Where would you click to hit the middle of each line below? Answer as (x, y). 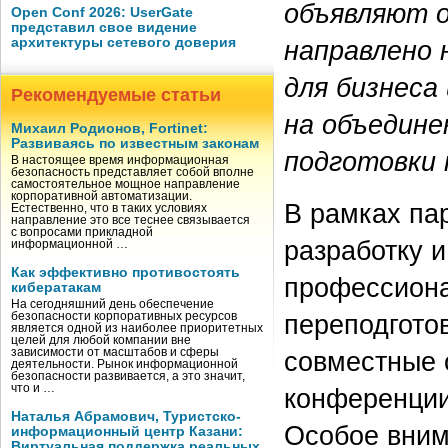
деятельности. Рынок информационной (124, 364)
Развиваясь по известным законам (135, 143)
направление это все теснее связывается (130, 220)
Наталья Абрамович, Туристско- (126, 416)
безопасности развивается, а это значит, (128, 376)
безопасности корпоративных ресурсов (124, 316)
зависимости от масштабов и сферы (115, 352)
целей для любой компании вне (101, 340)
